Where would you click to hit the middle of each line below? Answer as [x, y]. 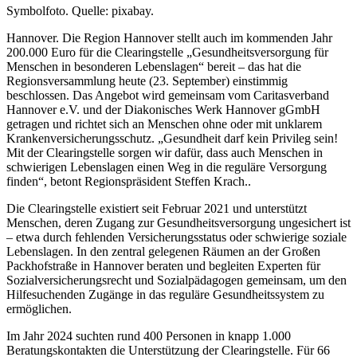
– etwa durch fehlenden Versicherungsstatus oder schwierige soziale [177, 237]
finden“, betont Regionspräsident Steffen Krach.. [129, 182]
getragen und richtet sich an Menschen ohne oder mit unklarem [164, 124]
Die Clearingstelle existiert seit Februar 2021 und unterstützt [157, 209]
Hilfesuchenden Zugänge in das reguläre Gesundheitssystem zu [165, 295]
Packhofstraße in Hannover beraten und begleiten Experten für [163, 266]
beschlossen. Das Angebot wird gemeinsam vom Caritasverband [168, 96]
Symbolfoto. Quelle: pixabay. [80, 11]
